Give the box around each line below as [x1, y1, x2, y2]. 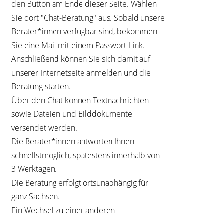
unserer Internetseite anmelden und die [11, 67, 151, 78]
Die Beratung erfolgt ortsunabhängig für [11, 177, 149, 188]
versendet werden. [11, 122, 78, 133]
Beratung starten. [11, 81, 71, 92]
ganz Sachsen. [11, 191, 60, 202]
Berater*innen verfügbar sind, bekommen [11, 26, 158, 37]
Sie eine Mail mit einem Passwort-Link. [11, 39, 145, 51]
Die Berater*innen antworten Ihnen [11, 136, 135, 147]
